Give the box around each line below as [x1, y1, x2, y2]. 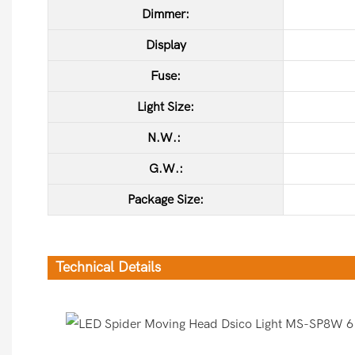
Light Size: [137, 99, 194, 114]
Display [145, 37, 186, 52]
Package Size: [128, 192, 204, 207]
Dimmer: [142, 6, 189, 21]
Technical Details [55, 258, 161, 276]
